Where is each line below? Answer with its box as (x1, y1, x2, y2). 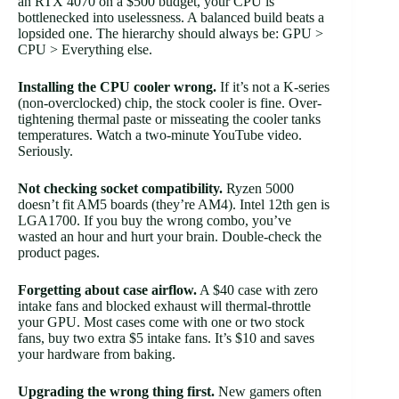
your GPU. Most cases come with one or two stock (18, 313, 305, 330)
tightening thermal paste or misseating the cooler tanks (18, 110, 321, 126)
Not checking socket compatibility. (18, 180, 223, 196)
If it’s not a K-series (216, 78, 330, 94)
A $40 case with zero (197, 281, 318, 297)
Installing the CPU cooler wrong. (18, 78, 216, 94)
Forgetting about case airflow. (18, 281, 197, 297)
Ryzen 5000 (223, 180, 294, 196)
